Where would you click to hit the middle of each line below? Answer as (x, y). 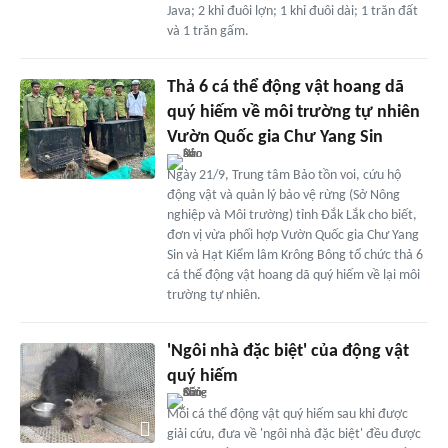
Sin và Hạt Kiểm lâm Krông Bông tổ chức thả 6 (294, 255)
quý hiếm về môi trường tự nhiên (293, 112)
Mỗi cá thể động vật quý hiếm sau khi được (287, 414)
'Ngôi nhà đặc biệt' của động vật (287, 351)
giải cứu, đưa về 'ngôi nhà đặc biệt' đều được (293, 434)
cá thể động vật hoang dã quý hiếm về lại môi (293, 275)
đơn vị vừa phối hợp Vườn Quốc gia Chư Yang (292, 235)
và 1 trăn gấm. (207, 31)
